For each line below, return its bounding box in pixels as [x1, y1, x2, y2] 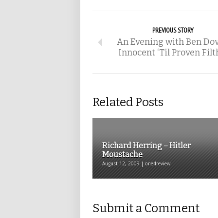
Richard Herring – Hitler [102, 141, 191, 150]
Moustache [102, 150, 143, 159]
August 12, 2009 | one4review [102, 161, 170, 166]
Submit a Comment [92, 201, 200, 215]
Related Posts [92, 95, 163, 109]
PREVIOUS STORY [152, 26, 194, 35]
